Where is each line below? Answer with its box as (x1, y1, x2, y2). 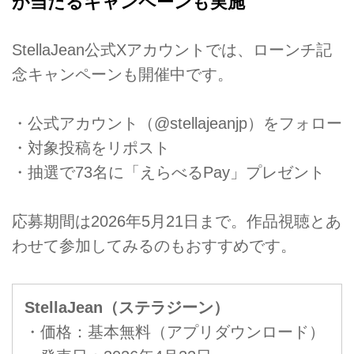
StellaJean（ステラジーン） (24, 299, 229, 317)
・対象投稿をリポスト (12, 138, 170, 156)
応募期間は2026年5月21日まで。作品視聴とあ (12, 213, 341, 231)
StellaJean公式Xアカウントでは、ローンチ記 (12, 40, 332, 58)
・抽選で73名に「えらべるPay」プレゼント (12, 163, 325, 181)
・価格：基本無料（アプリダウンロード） (24, 323, 325, 341)
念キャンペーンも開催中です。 (12, 65, 233, 83)
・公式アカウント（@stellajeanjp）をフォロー (12, 114, 342, 132)
